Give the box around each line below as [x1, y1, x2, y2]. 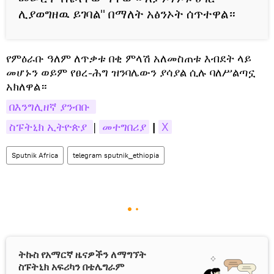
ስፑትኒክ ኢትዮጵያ [9, 119, 90, 134]
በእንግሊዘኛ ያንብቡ [9, 99, 93, 114]
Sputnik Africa [12, 150, 58, 160]
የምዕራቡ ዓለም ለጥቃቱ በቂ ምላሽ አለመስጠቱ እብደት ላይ [6, 51, 251, 65]
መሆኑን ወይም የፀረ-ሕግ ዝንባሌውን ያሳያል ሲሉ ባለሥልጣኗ [6, 65, 256, 80]
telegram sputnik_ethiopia [73, 150, 159, 160]
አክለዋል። [6, 79, 47, 94]
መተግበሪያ [102, 119, 146, 134]
